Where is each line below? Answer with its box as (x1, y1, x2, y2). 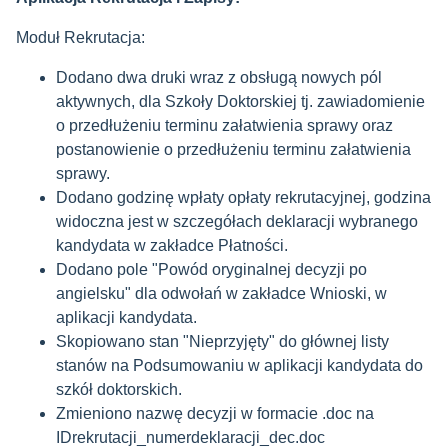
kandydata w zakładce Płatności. (56, 237, 288, 254)
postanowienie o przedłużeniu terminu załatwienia (56, 141, 411, 158)
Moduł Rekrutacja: (16, 29, 145, 46)
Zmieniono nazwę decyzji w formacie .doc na (56, 405, 374, 422)
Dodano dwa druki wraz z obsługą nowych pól (56, 69, 382, 86)
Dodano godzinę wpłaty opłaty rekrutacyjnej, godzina (56, 189, 431, 206)
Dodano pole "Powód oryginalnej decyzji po (56, 261, 367, 278)
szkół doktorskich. (56, 381, 182, 398)
